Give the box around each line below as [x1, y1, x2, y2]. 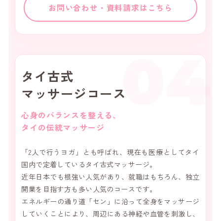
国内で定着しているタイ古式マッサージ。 [21, 159, 157, 170]
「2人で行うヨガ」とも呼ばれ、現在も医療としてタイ [21, 147, 200, 157]
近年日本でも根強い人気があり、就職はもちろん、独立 [21, 172, 200, 182]
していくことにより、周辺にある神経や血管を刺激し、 [21, 209, 200, 219]
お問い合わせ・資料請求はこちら [48, 2, 173, 14]
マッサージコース [21, 84, 126, 103]
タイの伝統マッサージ [21, 121, 105, 134]
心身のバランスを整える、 [21, 109, 121, 121]
